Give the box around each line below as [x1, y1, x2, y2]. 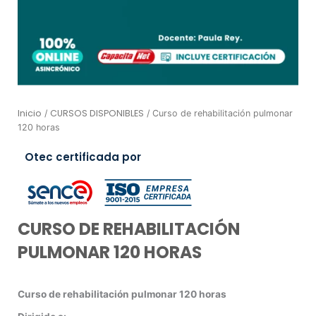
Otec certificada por [25, 150, 141, 165]
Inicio [18, 107, 42, 119]
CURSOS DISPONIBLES [50, 107, 144, 119]
